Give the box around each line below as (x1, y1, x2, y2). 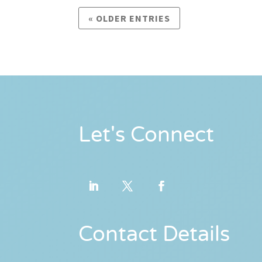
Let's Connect (78, 122, 215, 148)
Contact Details (78, 222, 230, 247)
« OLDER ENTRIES (88, 12, 171, 24)
